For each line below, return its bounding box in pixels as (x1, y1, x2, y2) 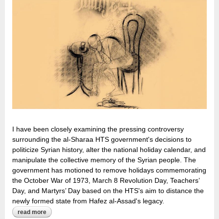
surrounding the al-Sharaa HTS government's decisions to (12, 135, 192, 143)
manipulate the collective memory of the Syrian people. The (12, 155, 196, 164)
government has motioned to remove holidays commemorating (12, 166, 206, 174)
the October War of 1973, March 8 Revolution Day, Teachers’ (12, 176, 199, 184)
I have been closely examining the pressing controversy (12, 125, 184, 133)
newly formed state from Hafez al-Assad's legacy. (12, 197, 164, 205)
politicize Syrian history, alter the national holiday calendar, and (12, 145, 206, 153)
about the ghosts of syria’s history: (46, 208, 143, 216)
